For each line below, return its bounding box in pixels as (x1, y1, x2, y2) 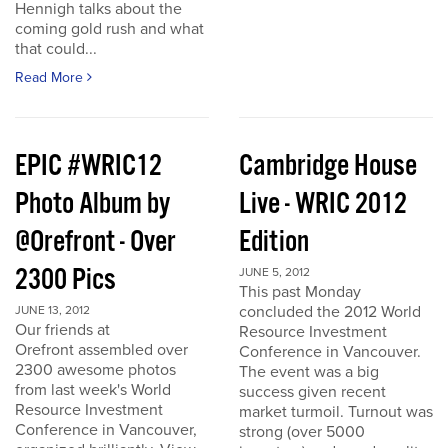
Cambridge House (239, 147, 417, 186)
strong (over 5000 (239, 422, 365, 442)
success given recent (239, 382, 386, 402)
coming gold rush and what (15, 19, 204, 39)
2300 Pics (15, 261, 116, 300)
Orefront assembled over (15, 340, 188, 360)
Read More (15, 69, 87, 86)
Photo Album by (15, 185, 170, 224)
